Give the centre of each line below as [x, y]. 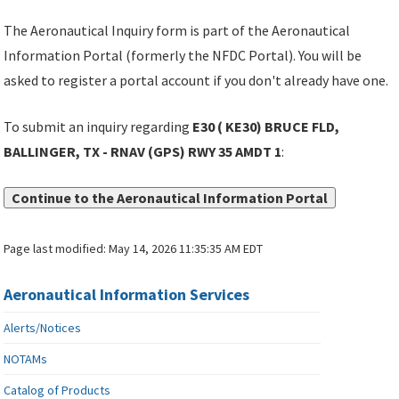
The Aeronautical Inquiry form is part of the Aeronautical [177, 31]
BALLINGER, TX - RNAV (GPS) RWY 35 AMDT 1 [143, 152]
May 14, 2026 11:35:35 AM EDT [186, 249]
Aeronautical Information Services [127, 295]
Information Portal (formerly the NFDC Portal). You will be [183, 56]
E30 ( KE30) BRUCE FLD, [266, 127]
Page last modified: [57, 249]
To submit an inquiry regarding [98, 127]
